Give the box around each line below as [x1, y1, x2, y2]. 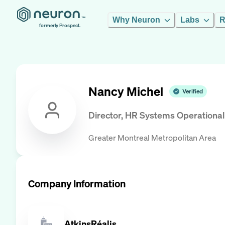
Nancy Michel [88, 83, 163, 100]
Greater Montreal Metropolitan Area [88, 132, 216, 143]
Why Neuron [113, 16, 160, 24]
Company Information [28, 176, 126, 190]
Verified [182, 87, 203, 95]
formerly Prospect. [39, 22, 80, 29]
